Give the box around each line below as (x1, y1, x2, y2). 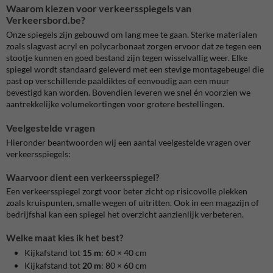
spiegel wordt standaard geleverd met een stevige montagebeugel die (6, 63, 264, 74)
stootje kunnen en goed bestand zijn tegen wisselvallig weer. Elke (6, 52, 247, 63)
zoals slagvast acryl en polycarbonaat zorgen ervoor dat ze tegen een (6, 40, 261, 51)
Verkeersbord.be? (6, 14, 85, 26)
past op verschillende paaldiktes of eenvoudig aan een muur (6, 75, 230, 86)
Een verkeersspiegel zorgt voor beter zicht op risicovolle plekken (6, 186, 247, 197)
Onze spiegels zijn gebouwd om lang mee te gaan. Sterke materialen (6, 29, 257, 40)
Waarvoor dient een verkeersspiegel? (6, 171, 159, 183)
